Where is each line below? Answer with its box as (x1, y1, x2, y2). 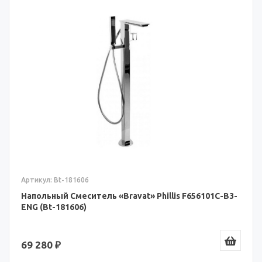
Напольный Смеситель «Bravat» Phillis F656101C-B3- (21, 191, 237, 201)
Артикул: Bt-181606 (21, 175, 89, 184)
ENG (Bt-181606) (21, 202, 87, 212)
